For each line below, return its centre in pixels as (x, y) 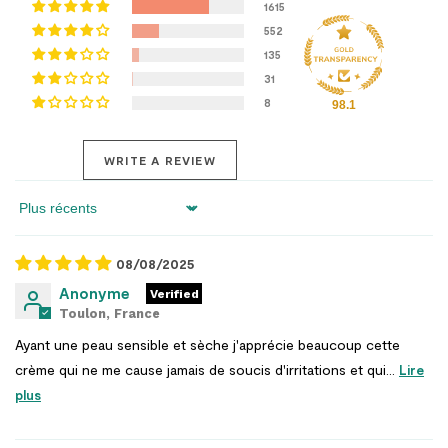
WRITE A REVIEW (160, 159)
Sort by (44, 216)
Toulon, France (109, 313)
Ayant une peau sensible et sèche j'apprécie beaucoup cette (207, 344)
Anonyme (94, 292)
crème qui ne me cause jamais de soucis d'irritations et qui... (207, 369)
